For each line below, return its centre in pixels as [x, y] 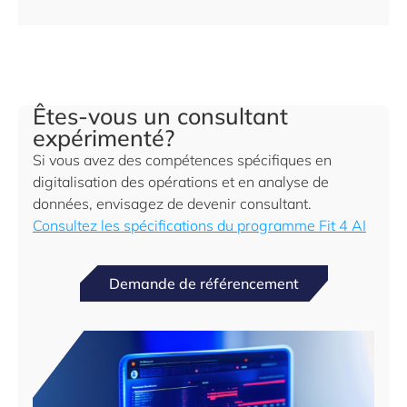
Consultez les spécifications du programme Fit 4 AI [199, 225]
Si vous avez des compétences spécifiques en [182, 160]
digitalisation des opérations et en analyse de [181, 182]
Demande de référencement [203, 283]
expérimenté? [107, 138]
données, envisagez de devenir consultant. [172, 203]
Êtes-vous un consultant [160, 116]
